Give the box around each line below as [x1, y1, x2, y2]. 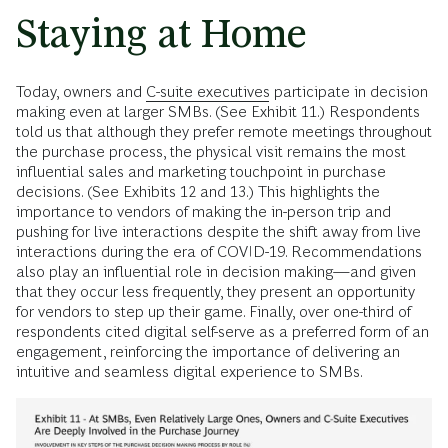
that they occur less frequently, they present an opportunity [16, 282, 415, 300]
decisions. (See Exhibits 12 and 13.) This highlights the [16, 182, 380, 200]
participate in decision [270, 82, 428, 100]
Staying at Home [16, 10, 307, 56]
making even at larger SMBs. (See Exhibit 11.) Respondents [16, 102, 420, 120]
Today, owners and [16, 82, 146, 100]
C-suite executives [146, 82, 270, 100]
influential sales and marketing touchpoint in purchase [16, 162, 386, 180]
